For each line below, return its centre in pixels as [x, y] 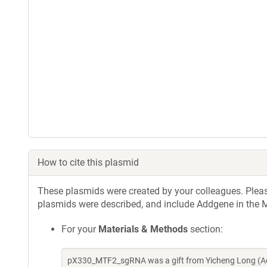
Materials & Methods [143, 229]
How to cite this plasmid [88, 162]
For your [80, 229]
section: [205, 229]
